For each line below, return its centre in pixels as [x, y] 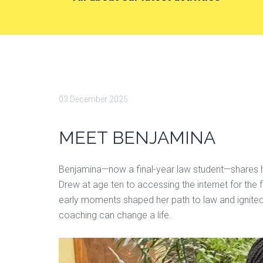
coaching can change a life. [115, 215]
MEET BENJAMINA [137, 138]
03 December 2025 [93, 99]
